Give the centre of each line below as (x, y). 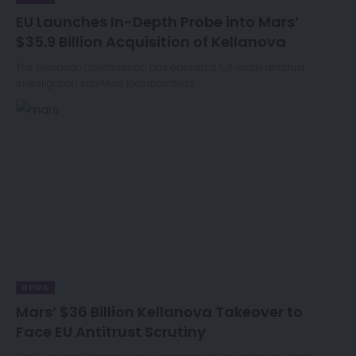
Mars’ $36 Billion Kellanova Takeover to (159, 311)
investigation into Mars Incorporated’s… (108, 83)
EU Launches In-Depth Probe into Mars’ (157, 21)
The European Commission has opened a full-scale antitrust (161, 67)
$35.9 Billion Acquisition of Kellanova (151, 41)
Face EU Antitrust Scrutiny (111, 331)
